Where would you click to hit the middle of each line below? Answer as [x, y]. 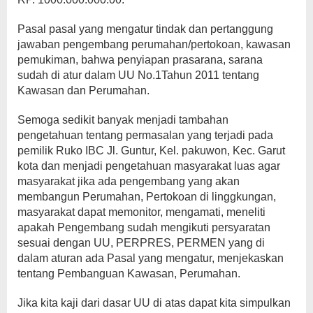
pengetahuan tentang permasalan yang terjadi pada [145, 136]
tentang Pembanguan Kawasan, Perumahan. [129, 274]
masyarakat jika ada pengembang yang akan [129, 182]
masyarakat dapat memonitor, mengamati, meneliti [141, 212]
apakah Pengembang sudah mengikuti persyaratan [144, 228]
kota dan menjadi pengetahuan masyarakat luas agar [149, 166]
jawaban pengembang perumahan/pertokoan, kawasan [154, 45]
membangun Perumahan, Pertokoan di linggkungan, [147, 197]
